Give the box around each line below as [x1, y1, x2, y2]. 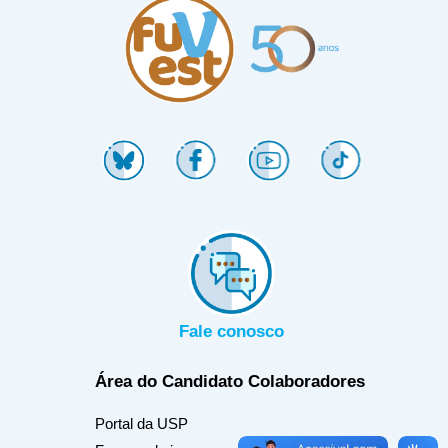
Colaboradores [248, 372, 365, 392]
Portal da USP [95, 415, 188, 433]
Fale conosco [179, 322, 284, 342]
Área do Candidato [95, 372, 243, 392]
